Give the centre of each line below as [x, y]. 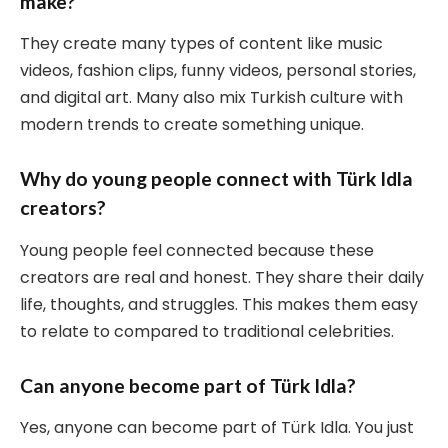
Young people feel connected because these [197, 250]
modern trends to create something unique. [192, 125]
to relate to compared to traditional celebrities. [207, 331]
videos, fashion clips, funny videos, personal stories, [218, 71]
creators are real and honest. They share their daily [222, 277]
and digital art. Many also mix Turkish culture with [211, 98]
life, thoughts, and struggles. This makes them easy [219, 304]
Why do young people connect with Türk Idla [216, 179]
